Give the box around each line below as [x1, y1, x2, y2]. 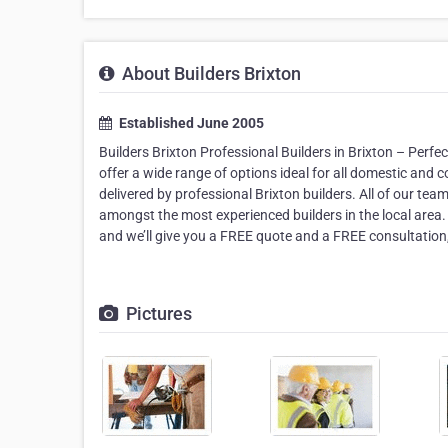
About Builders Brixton [118, 63, 301, 85]
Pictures [122, 303, 192, 325]
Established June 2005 [116, 115, 264, 132]
